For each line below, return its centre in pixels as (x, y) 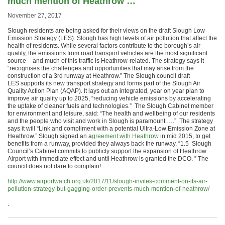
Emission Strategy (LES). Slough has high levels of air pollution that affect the (112, 38)
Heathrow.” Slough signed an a (50, 136)
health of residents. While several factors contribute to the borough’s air (104, 45)
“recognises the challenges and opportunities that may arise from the (101, 68)
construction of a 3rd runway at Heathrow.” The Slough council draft (99, 76)
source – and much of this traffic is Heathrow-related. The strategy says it (106, 61)
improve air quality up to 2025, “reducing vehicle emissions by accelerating (109, 98)
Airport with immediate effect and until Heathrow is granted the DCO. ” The (108, 158)
